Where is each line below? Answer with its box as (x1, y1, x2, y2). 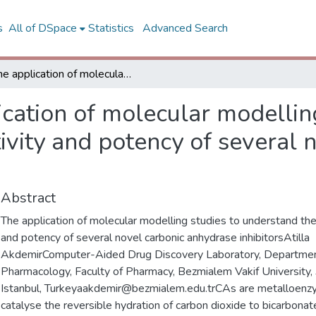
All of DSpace (8, 20, 78, 36)
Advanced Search (142, 20, 231, 36)
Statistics (88, 20, 135, 36)
